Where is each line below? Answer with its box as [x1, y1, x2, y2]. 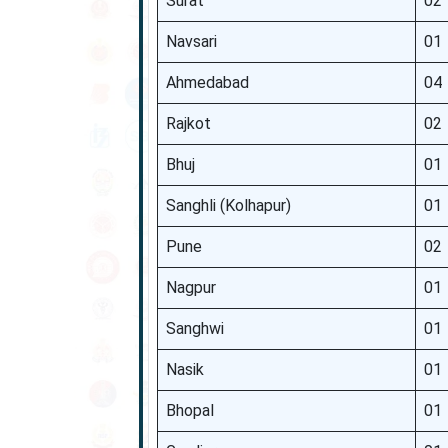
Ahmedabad [165, 73, 249, 92]
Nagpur [165, 278, 216, 297]
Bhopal [165, 401, 214, 420]
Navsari [165, 32, 217, 51]
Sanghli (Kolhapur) [165, 196, 291, 215]
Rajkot [165, 114, 211, 133]
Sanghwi [165, 319, 224, 338]
